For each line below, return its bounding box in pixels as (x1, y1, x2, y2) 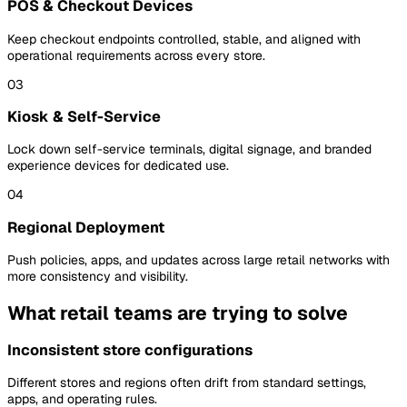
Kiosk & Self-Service (7, 107, 161, 126)
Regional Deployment (7, 217, 164, 237)
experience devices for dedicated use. (7, 157, 229, 174)
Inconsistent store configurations (7, 340, 253, 360)
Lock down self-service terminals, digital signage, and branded (7, 141, 372, 158)
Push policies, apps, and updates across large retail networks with (7, 252, 390, 269)
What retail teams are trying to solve (7, 300, 348, 325)
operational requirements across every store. (7, 46, 265, 64)
